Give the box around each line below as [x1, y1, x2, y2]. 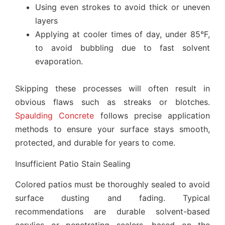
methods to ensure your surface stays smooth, [15, 124, 210, 135]
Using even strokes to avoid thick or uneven [35, 2, 210, 13]
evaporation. [35, 56, 83, 67]
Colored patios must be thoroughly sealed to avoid [15, 179, 210, 189]
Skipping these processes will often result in [15, 83, 210, 94]
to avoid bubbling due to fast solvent [35, 43, 210, 53]
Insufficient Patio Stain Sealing [15, 158, 131, 169]
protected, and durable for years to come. [15, 138, 175, 148]
